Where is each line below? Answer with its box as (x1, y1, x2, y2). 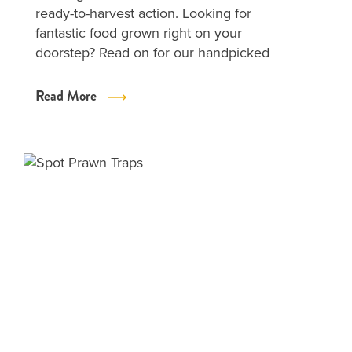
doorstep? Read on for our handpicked (35, 42, 269, 63)
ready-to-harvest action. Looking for (35, 3, 251, 24)
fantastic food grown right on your (35, 23, 242, 43)
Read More (35, 86, 97, 106)
